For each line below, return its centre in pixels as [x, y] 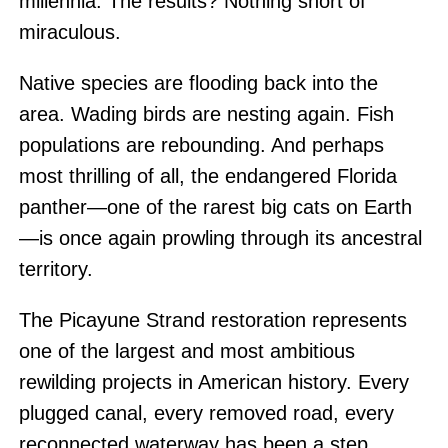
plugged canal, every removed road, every [206, 413]
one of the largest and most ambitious [186, 351]
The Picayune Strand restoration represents [212, 320]
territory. [55, 269]
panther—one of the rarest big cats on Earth [215, 207]
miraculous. [69, 32]
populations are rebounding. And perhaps [201, 145]
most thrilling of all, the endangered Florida [207, 176]
